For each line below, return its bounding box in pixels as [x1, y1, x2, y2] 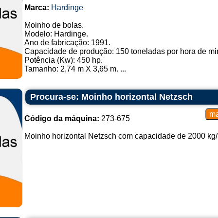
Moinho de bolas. [24, 21, 84, 29]
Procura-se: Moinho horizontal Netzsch [30, 92, 193, 102]
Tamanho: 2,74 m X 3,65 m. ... [24, 65, 126, 73]
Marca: [24, 3, 49, 12]
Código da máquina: [24, 114, 99, 123]
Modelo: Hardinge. [24, 30, 88, 38]
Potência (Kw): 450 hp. [24, 56, 103, 64]
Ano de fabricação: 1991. [24, 38, 110, 47]
